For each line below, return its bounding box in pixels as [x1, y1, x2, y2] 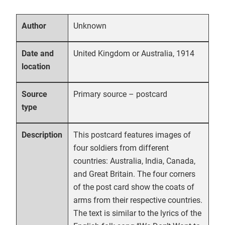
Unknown [73, 21, 106, 31]
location [22, 62, 51, 72]
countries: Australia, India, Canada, [73, 156, 195, 166]
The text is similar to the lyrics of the [73, 208, 201, 218]
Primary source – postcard [73, 89, 167, 99]
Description [22, 130, 63, 140]
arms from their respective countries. [73, 195, 202, 205]
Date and [22, 49, 54, 59]
